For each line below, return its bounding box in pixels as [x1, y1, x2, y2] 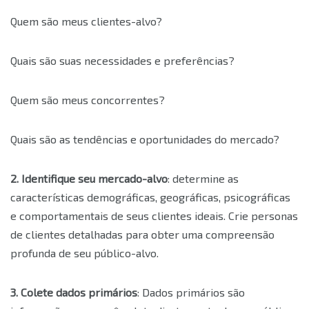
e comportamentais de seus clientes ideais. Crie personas [10, 209, 298, 223]
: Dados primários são [137, 286, 245, 299]
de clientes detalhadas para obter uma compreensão [10, 228, 275, 241]
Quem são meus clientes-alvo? [10, 14, 162, 28]
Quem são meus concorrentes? [10, 93, 165, 107]
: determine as [168, 172, 239, 186]
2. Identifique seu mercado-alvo [10, 172, 168, 186]
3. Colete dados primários [10, 286, 137, 299]
